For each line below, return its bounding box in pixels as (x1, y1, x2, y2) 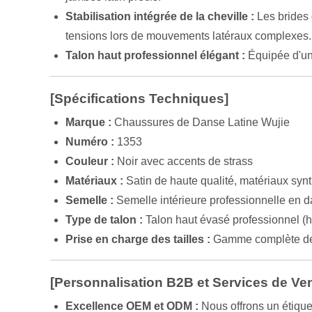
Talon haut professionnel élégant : (65, 49, 246, 62)
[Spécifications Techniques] (50, 91, 228, 107)
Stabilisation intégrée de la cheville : (65, 10, 255, 23)
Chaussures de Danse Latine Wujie (111, 116, 290, 129)
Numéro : (65, 136, 115, 148)
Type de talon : (65, 214, 143, 226)
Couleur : (65, 155, 115, 168)
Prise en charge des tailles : (65, 233, 211, 246)
